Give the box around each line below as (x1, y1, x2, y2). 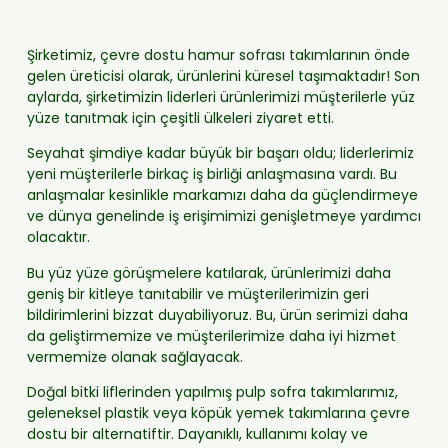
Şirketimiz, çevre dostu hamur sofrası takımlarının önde (26, 44, 410, 65)
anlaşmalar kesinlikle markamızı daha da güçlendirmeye (26, 185, 418, 206)
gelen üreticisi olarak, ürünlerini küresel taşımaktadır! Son (26, 65, 420, 86)
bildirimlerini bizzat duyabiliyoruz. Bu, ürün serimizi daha (26, 304, 408, 325)
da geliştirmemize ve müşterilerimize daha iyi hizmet (26, 325, 396, 346)
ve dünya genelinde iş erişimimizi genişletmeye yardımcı (26, 206, 421, 227)
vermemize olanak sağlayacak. (26, 346, 243, 367)
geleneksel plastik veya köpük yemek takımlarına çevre (26, 402, 410, 423)
